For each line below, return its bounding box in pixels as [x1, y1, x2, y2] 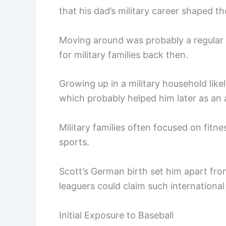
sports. [59, 137, 89, 148]
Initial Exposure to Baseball [59, 209, 174, 220]
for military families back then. [59, 49, 188, 60]
